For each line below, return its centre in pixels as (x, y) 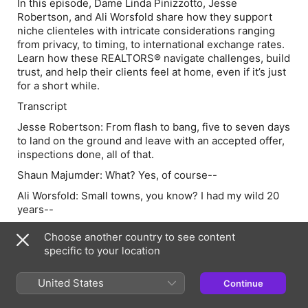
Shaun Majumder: (61, 175)
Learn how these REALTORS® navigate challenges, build (154, 58)
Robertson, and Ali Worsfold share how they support (145, 17)
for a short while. (60, 86)
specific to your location (102, 251)
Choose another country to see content (140, 237)
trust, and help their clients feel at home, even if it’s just (152, 72)
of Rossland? (50, 244)
